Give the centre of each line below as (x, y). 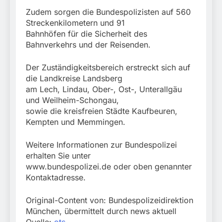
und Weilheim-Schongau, (72, 100)
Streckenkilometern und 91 (75, 23)
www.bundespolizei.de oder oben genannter (109, 167)
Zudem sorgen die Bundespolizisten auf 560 (108, 12)
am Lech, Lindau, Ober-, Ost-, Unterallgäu (104, 89)
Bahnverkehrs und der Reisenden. (88, 45)
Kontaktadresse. (56, 178)
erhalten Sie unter (58, 156)
